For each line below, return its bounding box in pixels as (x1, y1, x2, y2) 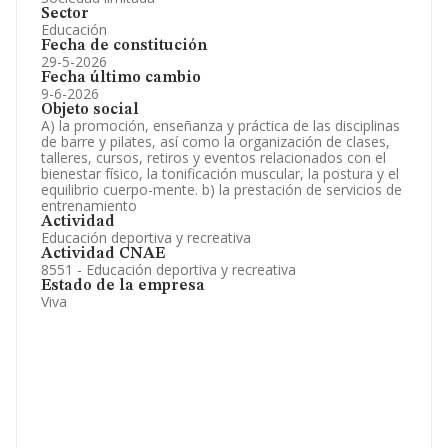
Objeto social (41, 102, 139, 118)
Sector (41, 6, 89, 22)
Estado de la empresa (41, 278, 205, 294)
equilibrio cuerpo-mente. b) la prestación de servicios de (41, 180, 402, 199)
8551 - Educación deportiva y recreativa (41, 260, 296, 279)
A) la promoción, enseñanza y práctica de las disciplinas (41, 116, 400, 135)
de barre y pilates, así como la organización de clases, (41, 132, 390, 151)
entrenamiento (41, 196, 137, 215)
